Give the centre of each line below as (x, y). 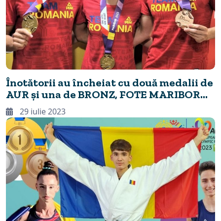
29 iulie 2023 (42, 112)
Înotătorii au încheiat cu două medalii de (110, 83)
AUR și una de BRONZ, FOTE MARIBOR (103, 95)
